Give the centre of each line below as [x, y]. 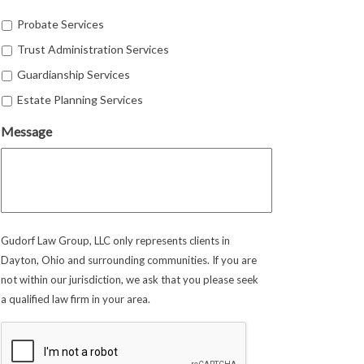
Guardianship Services [74, 75]
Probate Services [61, 24]
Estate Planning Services [80, 100]
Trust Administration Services [93, 50]
